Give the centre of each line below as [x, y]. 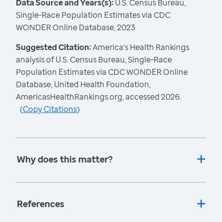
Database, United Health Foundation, [83, 84]
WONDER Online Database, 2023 [76, 28]
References [41, 204]
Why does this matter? [65, 159]
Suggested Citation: [54, 47]
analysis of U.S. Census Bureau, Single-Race [94, 60]
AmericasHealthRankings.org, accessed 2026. [99, 97]
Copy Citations [50, 109]
